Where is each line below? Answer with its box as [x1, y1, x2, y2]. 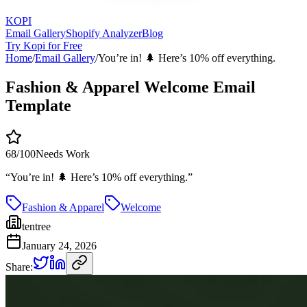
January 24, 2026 [22, 239, 97, 251]
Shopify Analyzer [66, 27, 142, 39]
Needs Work [36, 147, 90, 160]
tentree [22, 220, 51, 232]
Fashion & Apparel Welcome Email [5, 77, 256, 96]
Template [5, 96, 71, 114]
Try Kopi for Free [5, 39, 82, 51]
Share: [5, 260, 33, 273]
